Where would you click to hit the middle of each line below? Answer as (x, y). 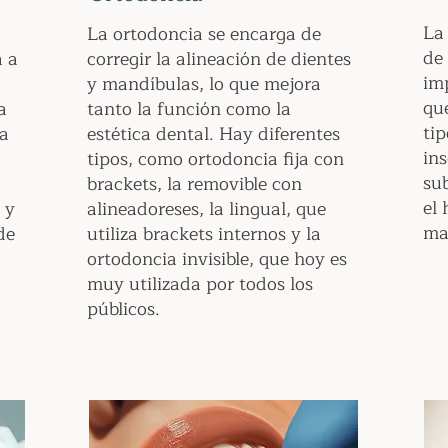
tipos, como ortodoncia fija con (215, 159)
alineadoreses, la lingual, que (206, 209)
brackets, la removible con (194, 184)
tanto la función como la (189, 109)
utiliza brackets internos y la (204, 234)
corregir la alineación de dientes (219, 59)
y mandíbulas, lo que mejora (204, 84)
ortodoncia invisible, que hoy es (217, 259)
